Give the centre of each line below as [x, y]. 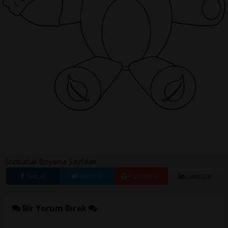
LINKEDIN [198, 177]
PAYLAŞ [35, 177]
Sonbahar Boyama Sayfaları [51, 162]
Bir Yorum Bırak [54, 208]
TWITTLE [90, 177]
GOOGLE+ [146, 177]
